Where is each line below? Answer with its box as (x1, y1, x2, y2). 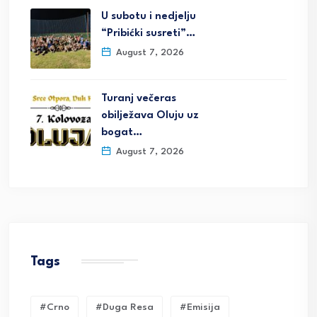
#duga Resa (96, 302, 154, 313)
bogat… (101, 127, 142, 139)
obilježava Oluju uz (101, 110, 199, 122)
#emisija (180, 302, 220, 313)
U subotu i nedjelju (101, 11, 196, 23)
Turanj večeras (101, 93, 176, 105)
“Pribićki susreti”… (101, 28, 195, 40)
